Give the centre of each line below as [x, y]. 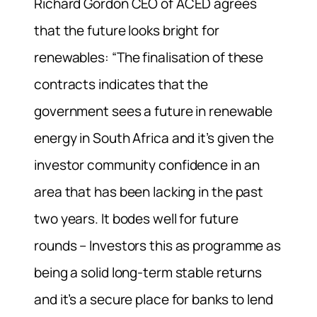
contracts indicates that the [121, 85]
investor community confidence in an [147, 165]
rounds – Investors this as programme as [158, 246]
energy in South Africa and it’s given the [154, 138]
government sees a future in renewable [154, 111]
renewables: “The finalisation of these [149, 58]
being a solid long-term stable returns [148, 273]
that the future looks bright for [127, 31]
